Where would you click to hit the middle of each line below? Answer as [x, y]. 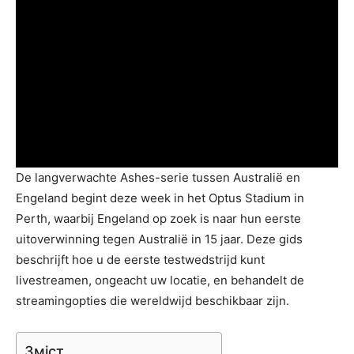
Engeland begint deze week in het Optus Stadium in [160, 198]
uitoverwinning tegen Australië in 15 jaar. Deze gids [159, 239]
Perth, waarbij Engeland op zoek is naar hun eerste [158, 218]
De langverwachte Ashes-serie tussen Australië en [158, 177]
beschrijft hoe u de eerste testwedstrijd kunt [140, 259]
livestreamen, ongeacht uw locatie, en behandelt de [160, 280]
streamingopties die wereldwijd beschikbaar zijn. [153, 300]
